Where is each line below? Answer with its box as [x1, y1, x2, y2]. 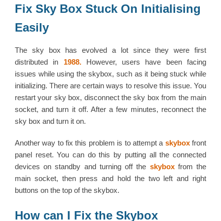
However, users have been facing [81, 58, 207, 66]
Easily [15, 21, 49, 34]
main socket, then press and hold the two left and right [15, 174, 206, 183]
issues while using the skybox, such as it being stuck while [15, 70, 206, 78]
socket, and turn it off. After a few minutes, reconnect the [15, 105, 206, 113]
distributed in [15, 58, 64, 66]
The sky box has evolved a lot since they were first [15, 46, 206, 54]
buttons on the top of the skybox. [15, 186, 119, 194]
